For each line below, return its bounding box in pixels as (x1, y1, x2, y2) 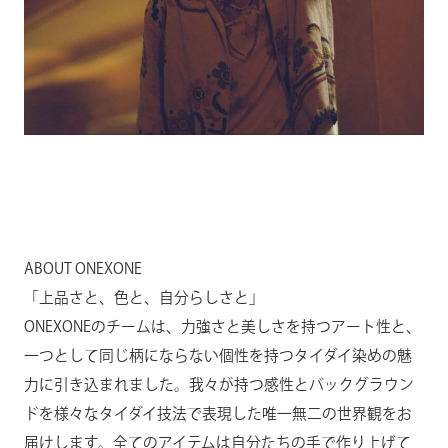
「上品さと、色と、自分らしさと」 (23, 289, 264, 305)
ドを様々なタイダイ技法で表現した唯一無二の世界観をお (23, 405, 412, 421)
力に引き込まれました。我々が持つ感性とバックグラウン (23, 376, 414, 392)
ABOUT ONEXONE (23, 260, 142, 276)
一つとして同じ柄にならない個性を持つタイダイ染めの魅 (23, 347, 412, 363)
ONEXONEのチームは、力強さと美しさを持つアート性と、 (23, 318, 421, 334)
